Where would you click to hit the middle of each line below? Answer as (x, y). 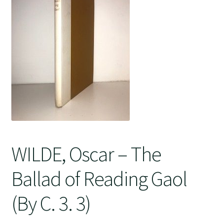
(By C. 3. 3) (51, 203)
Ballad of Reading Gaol (99, 178)
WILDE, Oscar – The (86, 154)
